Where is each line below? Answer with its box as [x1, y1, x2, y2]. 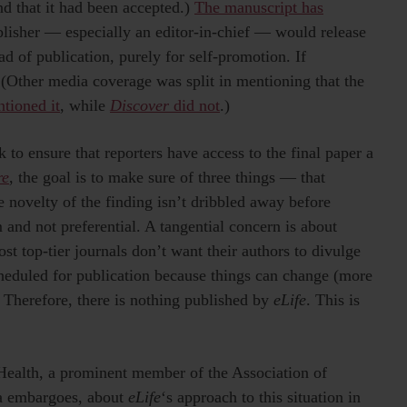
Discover [110, 96, 169, 115]
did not [169, 96, 220, 115]
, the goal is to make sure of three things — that [9, 168, 325, 187]
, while [60, 96, 110, 115]
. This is [306, 291, 360, 310]
